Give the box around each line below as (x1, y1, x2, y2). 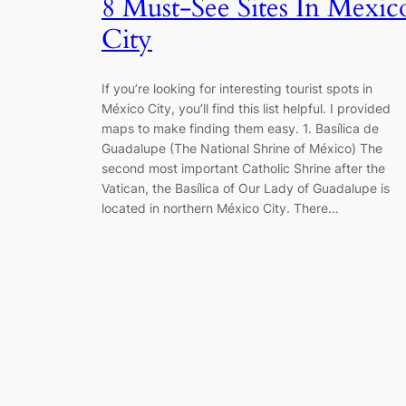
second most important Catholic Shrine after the (101, 160, 385, 176)
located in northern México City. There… (101, 200, 339, 216)
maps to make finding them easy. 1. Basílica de (101, 121, 379, 136)
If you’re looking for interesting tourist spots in (101, 81, 372, 96)
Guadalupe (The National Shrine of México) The (101, 140, 382, 156)
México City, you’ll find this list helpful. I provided (101, 101, 391, 116)
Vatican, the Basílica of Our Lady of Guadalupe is (101, 180, 390, 196)
